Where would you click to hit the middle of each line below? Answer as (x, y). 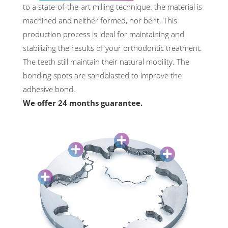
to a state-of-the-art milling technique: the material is (112, 6)
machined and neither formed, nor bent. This (100, 20)
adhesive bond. (49, 89)
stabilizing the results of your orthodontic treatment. (112, 48)
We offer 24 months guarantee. (83, 103)
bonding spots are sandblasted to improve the (102, 75)
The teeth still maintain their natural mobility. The (106, 61)
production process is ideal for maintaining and (104, 34)
